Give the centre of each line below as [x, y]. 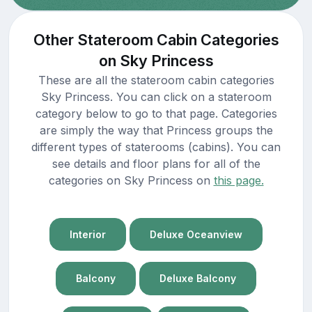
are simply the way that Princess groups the [156, 130]
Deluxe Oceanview [196, 235]
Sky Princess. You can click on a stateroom [156, 96]
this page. [239, 180]
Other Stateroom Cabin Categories [156, 39]
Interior [88, 235]
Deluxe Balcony [198, 279]
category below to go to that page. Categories [156, 113]
